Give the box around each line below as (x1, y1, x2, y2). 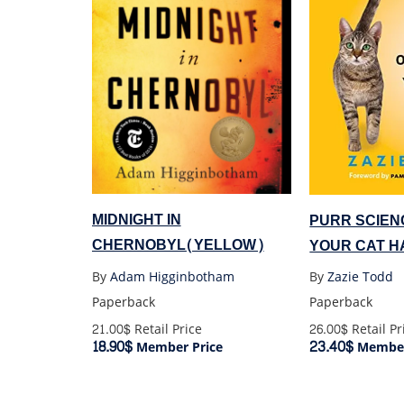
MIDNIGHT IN (91, 207, 181, 234)
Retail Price (130, 318, 202, 342)
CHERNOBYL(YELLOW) (91, 232, 264, 259)
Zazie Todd (327, 266, 394, 289)
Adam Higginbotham (109, 266, 234, 289)
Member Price (132, 336, 223, 360)
